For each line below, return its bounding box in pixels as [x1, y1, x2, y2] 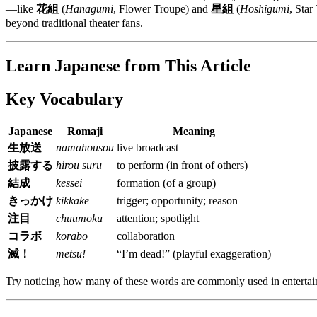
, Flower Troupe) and [113, 2, 211, 15]
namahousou [56, 141, 114, 154]
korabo [56, 229, 88, 242]
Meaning [173, 125, 215, 137]
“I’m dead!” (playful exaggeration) [117, 247, 271, 260]
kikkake [56, 194, 89, 207]
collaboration [117, 229, 175, 242]
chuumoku [56, 212, 103, 224]
